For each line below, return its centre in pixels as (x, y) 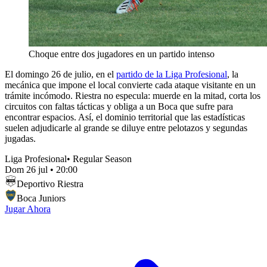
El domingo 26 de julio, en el (60, 74)
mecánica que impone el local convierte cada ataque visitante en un (130, 85)
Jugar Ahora (28, 209)
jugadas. (20, 138)
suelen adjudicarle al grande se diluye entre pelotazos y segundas (126, 128)
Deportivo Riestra (50, 184)
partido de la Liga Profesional (172, 74)
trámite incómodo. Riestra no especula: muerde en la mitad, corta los (133, 95)
